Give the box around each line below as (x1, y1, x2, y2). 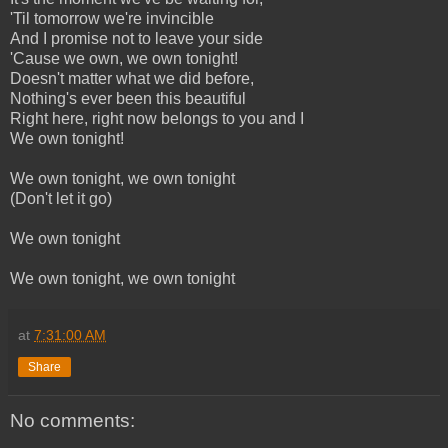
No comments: (10, 409, 135, 431)
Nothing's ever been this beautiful (10, 89, 246, 107)
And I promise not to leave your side (10, 29, 263, 47)
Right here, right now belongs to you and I (10, 109, 304, 127)
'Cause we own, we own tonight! (10, 49, 238, 67)
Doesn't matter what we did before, (10, 69, 254, 87)
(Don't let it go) (10, 189, 112, 207)
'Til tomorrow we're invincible (10, 9, 214, 27)
